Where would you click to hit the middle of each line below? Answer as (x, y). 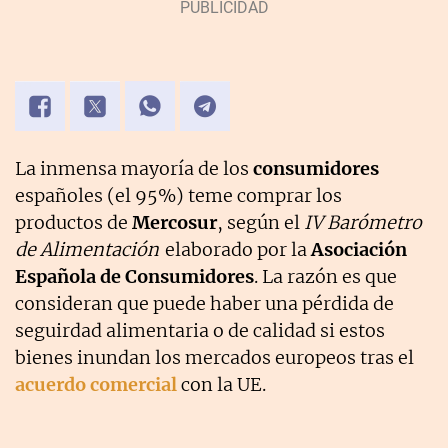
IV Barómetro (363, 223)
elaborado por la (235, 250)
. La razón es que (325, 277)
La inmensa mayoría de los (134, 169)
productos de (73, 223)
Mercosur (174, 223)
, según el (260, 223)
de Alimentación (87, 250)
